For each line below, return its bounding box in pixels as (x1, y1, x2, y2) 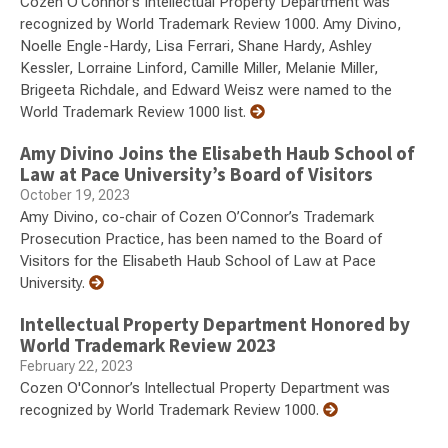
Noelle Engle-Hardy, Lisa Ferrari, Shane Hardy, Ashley (20, 37, 372, 56)
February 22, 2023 (20, 358, 133, 375)
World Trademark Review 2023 (20, 333, 276, 358)
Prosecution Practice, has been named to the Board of (20, 230, 382, 249)
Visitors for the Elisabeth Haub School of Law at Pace (20, 252, 376, 271)
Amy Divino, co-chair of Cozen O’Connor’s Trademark (20, 208, 374, 227)
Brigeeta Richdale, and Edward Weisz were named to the (20, 81, 392, 100)
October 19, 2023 (20, 187, 130, 204)
